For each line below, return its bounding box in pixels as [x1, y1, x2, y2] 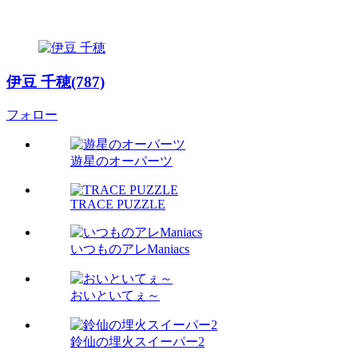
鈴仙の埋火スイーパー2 [70, 335, 205, 349]
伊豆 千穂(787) [6, 73, 105, 90]
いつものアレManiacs [70, 242, 189, 257]
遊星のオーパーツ [70, 154, 173, 169]
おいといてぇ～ [70, 288, 160, 303]
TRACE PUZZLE [70, 197, 165, 212]
